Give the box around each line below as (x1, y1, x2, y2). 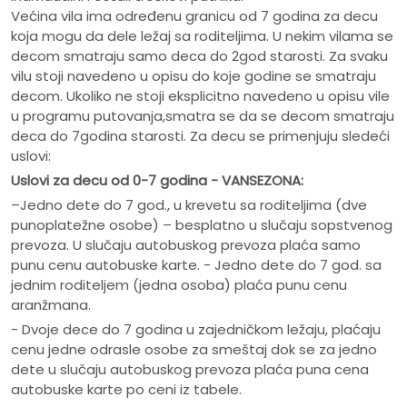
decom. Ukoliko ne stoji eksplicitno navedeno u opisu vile (11, 86, 390, 106)
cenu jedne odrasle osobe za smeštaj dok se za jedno (11, 340, 377, 360)
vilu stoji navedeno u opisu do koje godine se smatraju (11, 66, 376, 86)
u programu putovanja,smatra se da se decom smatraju (11, 106, 394, 126)
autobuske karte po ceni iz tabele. (11, 380, 242, 400)
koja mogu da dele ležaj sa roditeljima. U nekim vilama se (11, 26, 393, 46)
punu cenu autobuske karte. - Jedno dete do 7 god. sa (11, 255, 382, 275)
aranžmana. (11, 295, 91, 315)
